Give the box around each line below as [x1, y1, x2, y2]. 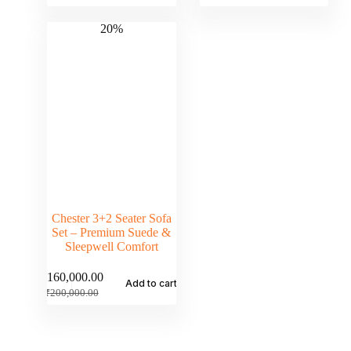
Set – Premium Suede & [52, 226, 172, 240]
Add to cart [125, 277, 178, 290]
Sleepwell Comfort [64, 240, 158, 254]
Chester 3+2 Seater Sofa [51, 212, 172, 226]
